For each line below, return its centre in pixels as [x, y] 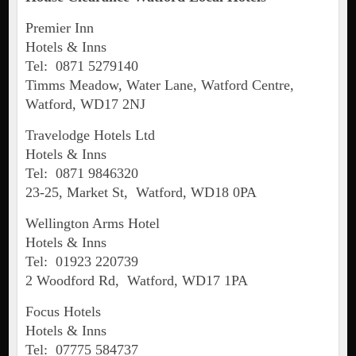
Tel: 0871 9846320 [81, 174]
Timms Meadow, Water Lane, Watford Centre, [161, 85]
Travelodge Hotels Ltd [90, 135]
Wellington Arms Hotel [92, 224]
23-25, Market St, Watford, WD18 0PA [141, 193]
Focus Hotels [63, 312]
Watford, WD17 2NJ [85, 104]
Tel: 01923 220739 [81, 262]
